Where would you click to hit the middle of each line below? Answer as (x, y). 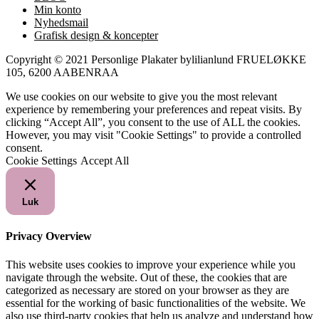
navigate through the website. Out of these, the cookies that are (146, 277)
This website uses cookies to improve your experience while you (151, 264)
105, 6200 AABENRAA (62, 72)
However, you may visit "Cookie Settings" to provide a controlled (153, 135)
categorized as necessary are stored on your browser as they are (147, 290)
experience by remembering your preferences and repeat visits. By (154, 109)
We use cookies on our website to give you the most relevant (141, 96)
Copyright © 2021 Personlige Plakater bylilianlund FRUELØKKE (156, 59)
